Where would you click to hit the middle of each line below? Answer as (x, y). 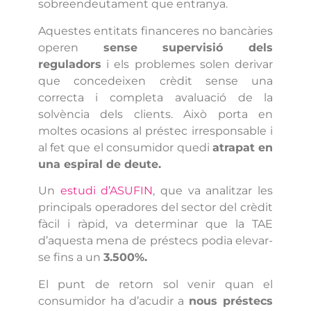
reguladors (69, 64)
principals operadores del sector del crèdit (155, 208)
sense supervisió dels (188, 47)
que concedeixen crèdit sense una (155, 81)
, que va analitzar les (213, 191)
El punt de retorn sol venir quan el (155, 284)
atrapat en (243, 147)
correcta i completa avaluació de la (155, 97)
